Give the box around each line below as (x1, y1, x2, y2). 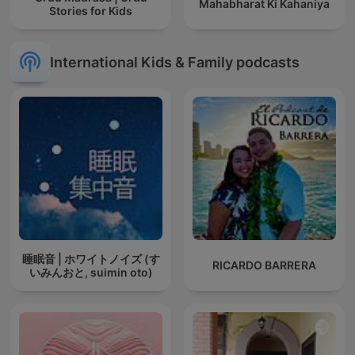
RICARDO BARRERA (212, 258, 316, 273)
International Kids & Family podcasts (50, 53, 300, 71)
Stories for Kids (49, 3, 132, 17)
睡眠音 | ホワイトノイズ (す (21, 251, 160, 265)
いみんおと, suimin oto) (29, 265, 153, 279)
